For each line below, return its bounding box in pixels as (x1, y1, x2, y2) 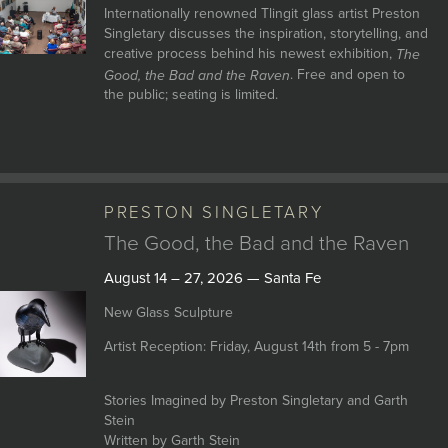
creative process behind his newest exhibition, (103, 45, 396, 62)
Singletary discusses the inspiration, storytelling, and (103, 25, 428, 42)
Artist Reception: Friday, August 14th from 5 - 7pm (103, 338, 409, 355)
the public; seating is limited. (103, 86, 278, 104)
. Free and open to (289, 65, 405, 83)
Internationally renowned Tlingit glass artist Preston (103, 5, 420, 22)
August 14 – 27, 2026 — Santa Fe (103, 269, 321, 287)
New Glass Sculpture (103, 304, 233, 321)
